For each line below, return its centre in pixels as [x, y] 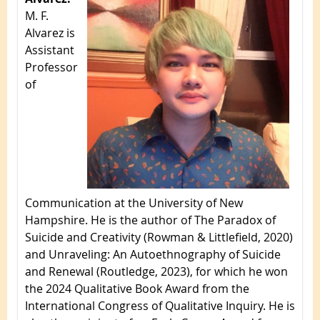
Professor [51, 67]
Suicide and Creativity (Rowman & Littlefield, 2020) [159, 237]
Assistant [50, 50]
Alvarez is [50, 32]
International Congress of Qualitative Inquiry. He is [160, 305]
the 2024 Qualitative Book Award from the [137, 288]
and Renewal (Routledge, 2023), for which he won [156, 271]
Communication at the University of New [134, 202]
